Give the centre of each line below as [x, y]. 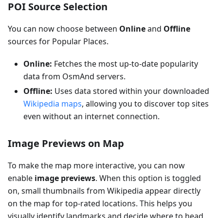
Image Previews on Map [66, 143]
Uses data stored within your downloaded [131, 91]
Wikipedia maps [53, 104]
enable [21, 178]
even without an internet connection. [91, 116]
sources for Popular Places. [58, 41]
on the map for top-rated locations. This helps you [100, 203]
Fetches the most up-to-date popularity [125, 64]
